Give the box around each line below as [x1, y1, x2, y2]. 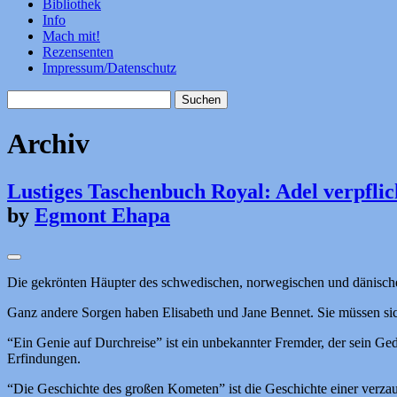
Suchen [6, 89, 48, 105]
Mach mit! [43, 27, 100, 43]
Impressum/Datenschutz [43, 59, 176, 75]
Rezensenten [43, 43, 113, 59]
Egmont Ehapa [35, 203, 170, 227]
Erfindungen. [7, 351, 81, 367]
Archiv [7, 128, 90, 160]
